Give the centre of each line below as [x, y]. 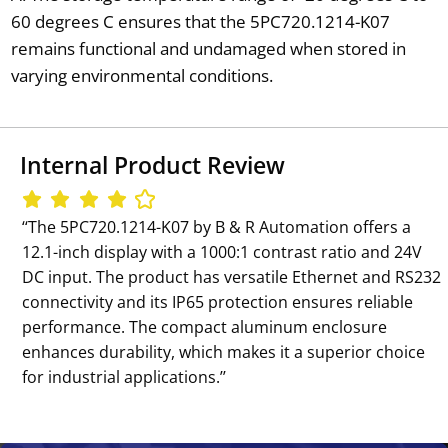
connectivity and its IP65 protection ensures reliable [218, 301]
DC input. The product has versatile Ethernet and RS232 [232, 276]
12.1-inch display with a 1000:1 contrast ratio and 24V [222, 251]
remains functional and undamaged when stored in [208, 48]
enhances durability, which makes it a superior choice [224, 351]
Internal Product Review [152, 165]
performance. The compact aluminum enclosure [205, 326]
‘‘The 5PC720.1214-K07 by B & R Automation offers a [217, 226]
